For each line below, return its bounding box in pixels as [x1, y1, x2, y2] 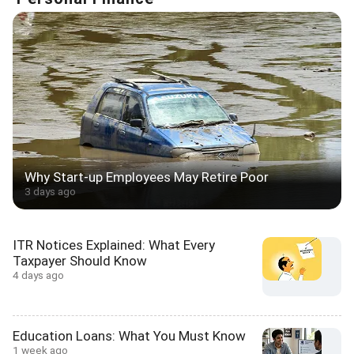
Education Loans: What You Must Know [13, 328, 246, 345]
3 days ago [24, 185, 76, 198]
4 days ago [13, 269, 64, 282]
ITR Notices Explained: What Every [13, 237, 215, 254]
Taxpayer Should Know [13, 253, 147, 269]
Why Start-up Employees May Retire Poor [24, 169, 269, 186]
